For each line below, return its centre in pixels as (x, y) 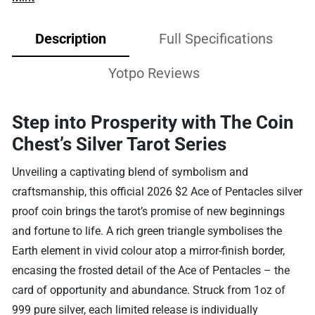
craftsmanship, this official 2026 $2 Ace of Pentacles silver (157, 191)
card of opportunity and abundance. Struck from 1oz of (149, 290)
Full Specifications (216, 38)
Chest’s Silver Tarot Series (120, 144)
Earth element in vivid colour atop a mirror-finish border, (149, 250)
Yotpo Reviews (154, 73)
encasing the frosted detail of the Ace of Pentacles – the (151, 270)
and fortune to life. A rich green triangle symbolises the (147, 231)
